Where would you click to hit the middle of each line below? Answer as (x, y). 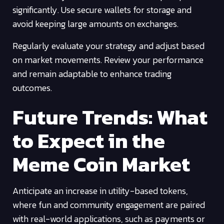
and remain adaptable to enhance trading (92, 74)
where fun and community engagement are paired (109, 204)
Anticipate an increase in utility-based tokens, (100, 190)
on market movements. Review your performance (108, 60)
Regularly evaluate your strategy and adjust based (108, 46)
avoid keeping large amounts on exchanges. (95, 24)
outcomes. (32, 88)
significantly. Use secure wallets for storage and (102, 10)
